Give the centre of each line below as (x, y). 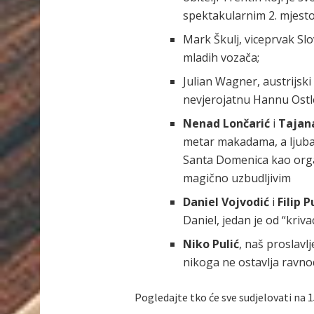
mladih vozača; (221, 58)
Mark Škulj (211, 40)
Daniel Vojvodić (227, 202)
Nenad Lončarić (227, 124)
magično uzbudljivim (237, 178)
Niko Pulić (211, 244)
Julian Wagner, (223, 82)
